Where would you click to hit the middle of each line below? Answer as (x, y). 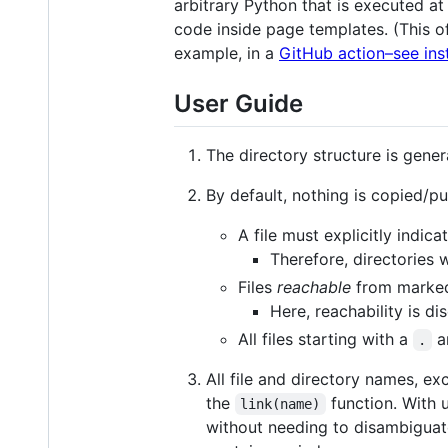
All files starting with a (325, 339)
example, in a (226, 52)
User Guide (238, 103)
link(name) (280, 404)
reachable (314, 287)
